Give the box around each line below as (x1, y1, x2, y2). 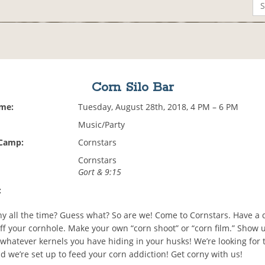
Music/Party (78, 119, 125, 131)
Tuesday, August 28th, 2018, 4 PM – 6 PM (78, 101, 239, 113)
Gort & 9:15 (78, 166, 122, 178)
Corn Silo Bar (91, 79, 173, 96)
